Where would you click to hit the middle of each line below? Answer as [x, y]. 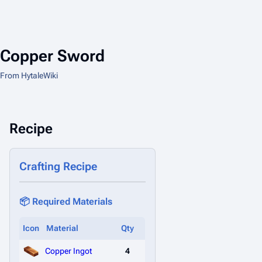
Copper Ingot [68, 251]
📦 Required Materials [66, 201]
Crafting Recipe [58, 166]
